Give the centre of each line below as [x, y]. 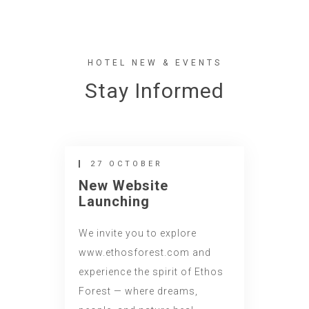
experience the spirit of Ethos [151, 272]
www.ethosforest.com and [145, 252]
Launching [114, 201]
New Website [123, 186]
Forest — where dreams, [138, 291]
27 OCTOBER [127, 164]
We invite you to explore [138, 233]
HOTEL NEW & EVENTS [154, 63]
